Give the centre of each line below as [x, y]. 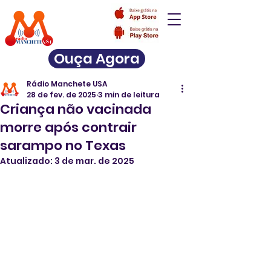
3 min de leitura [129, 95]
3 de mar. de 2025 [94, 161]
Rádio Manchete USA [67, 84]
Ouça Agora [97, 59]
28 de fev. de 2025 [61, 95]
